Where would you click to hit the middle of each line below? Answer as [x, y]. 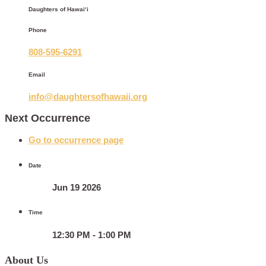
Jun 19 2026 [77, 187]
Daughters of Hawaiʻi [58, 9]
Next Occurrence [47, 118]
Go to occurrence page [76, 140]
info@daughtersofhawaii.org [88, 97]
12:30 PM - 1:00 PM [92, 235]
